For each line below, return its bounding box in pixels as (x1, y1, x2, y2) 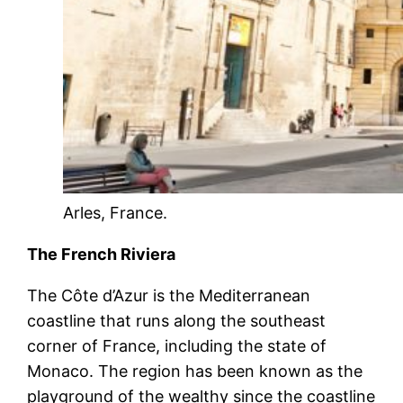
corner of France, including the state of (27, 336, 327, 355)
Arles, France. (63, 202, 168, 222)
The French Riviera (27, 244, 176, 264)
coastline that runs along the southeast (27, 310, 327, 330)
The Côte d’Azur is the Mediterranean (27, 285, 311, 305)
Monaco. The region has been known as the (27, 361, 363, 381)
